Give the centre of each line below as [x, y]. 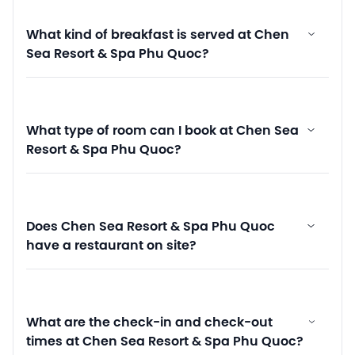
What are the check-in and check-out [149, 323]
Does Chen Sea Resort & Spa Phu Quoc [151, 227]
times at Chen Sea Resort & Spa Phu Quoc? [165, 342]
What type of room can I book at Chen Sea [162, 131]
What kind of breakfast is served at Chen [158, 35]
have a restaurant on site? [111, 246]
